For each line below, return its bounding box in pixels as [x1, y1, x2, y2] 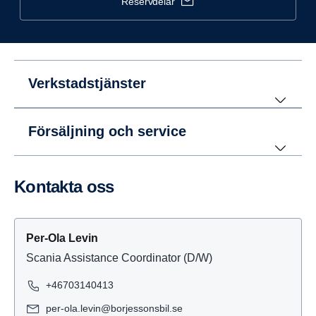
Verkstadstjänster [28, 75, 146, 91]
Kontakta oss [25, 177, 114, 196]
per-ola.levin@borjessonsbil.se [46, 303, 183, 314]
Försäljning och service [28, 123, 186, 139]
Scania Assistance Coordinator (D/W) [26, 252, 212, 264]
